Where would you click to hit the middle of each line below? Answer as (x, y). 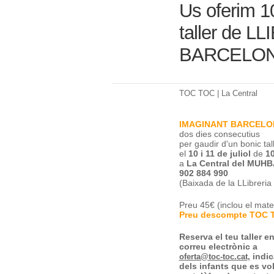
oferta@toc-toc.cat (213, 257)
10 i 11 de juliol (219, 154)
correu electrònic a (218, 246)
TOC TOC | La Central (218, 93)
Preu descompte (213, 215)
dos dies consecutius (219, 134)
